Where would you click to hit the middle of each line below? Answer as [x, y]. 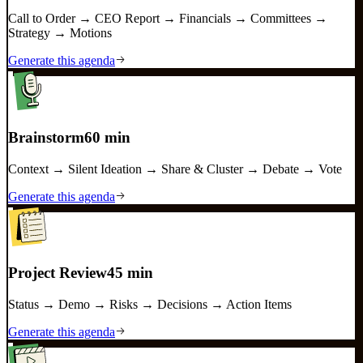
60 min [107, 137]
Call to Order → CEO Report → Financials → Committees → [168, 19]
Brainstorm [46, 137]
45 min [130, 273]
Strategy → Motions [60, 33]
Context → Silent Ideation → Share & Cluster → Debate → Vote [175, 169]
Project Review [58, 273]
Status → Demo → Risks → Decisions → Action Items [150, 304]
